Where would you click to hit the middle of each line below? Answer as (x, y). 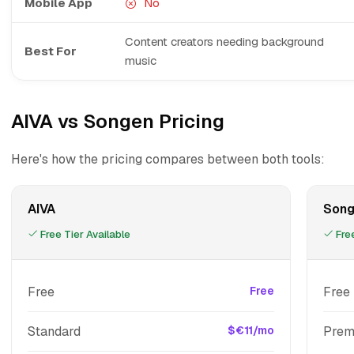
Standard (54, 331)
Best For (51, 51)
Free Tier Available (84, 234)
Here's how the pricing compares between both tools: (168, 159)
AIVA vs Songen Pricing (118, 121)
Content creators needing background (224, 41)
